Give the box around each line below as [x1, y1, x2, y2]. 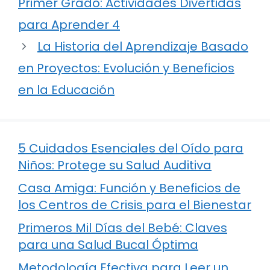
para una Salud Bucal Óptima [18, 236, 198, 254]
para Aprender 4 [18, 16, 120, 34]
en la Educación [18, 81, 115, 99]
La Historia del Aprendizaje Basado [37, 38, 248, 55]
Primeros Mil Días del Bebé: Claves [18, 219, 227, 237]
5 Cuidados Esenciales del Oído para [18, 140, 243, 157]
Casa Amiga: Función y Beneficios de [18, 180, 240, 197]
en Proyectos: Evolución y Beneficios [18, 60, 234, 77]
